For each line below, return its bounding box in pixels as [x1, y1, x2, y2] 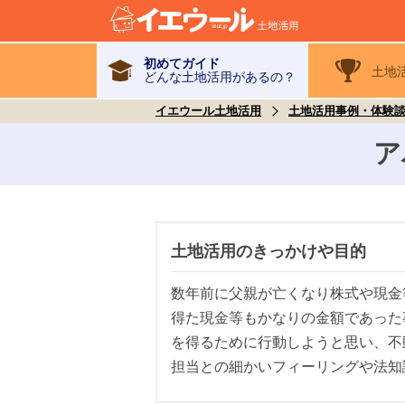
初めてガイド [144, 55, 220, 71]
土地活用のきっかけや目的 [171, 242, 366, 261]
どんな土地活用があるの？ [144, 69, 296, 84]
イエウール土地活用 [155, 103, 261, 118]
